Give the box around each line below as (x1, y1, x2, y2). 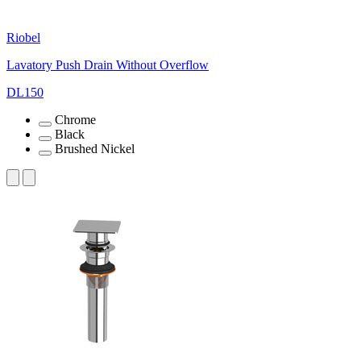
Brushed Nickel (55, 141, 135, 156)
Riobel (6, 30, 40, 44)
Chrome (55, 112, 96, 127)
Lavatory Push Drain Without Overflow (6, 57, 209, 72)
